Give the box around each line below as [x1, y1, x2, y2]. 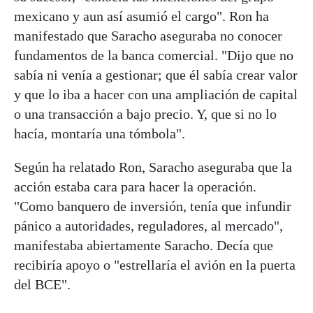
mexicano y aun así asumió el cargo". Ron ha [14, 8, 269, 24]
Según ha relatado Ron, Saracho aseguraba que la [14, 159, 292, 175]
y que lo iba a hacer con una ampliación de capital [14, 86, 298, 102]
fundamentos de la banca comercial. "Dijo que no [14, 47, 293, 63]
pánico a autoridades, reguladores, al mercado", [14, 217, 283, 233]
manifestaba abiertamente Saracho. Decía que [14, 237, 273, 253]
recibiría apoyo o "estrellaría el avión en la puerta [14, 256, 296, 272]
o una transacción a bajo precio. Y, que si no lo [14, 105, 277, 122]
